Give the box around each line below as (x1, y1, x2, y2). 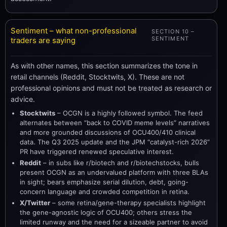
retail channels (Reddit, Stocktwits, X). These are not (11, 72, 184, 81)
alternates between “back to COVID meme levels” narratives (20, 118, 210, 127)
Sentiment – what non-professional (11, 26, 137, 35)
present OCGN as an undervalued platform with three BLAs (20, 168, 208, 176)
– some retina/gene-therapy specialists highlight (50, 198, 206, 207)
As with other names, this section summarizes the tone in (11, 61, 198, 70)
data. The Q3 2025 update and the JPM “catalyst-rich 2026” (20, 137, 210, 146)
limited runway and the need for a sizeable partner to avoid (20, 217, 208, 226)
